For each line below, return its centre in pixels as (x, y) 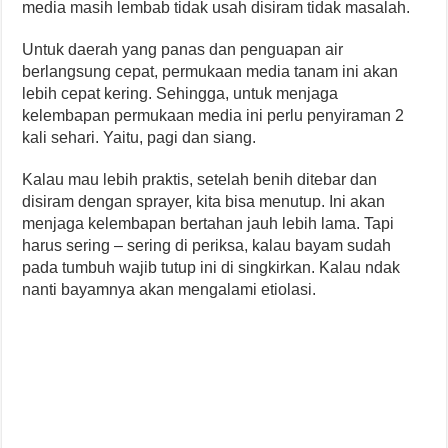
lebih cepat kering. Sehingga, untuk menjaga (180, 93)
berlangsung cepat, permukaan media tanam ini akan (210, 71)
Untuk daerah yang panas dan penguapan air (183, 49)
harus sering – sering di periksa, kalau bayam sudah (207, 245)
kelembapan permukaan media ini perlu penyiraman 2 (213, 115)
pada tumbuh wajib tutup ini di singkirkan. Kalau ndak (211, 267)
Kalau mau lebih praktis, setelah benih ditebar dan (200, 179)
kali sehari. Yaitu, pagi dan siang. (139, 137)
